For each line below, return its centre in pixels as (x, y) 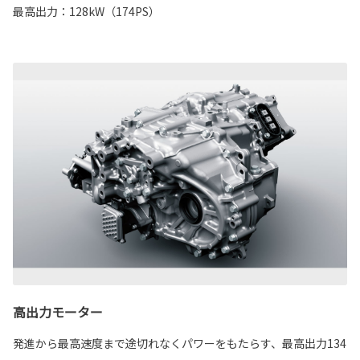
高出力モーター (58, 312)
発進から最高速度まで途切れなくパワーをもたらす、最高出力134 (180, 344)
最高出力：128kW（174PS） (86, 12)
